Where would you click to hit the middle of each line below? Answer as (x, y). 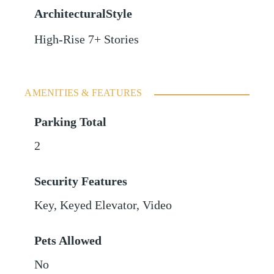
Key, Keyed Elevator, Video (103, 206)
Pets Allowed (68, 241)
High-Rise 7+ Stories (87, 40)
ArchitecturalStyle (83, 14)
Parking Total (71, 122)
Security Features (81, 182)
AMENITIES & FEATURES (83, 93)
